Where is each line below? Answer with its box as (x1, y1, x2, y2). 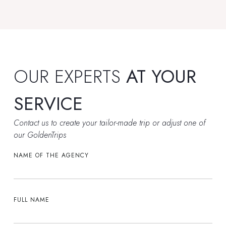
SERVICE (13, 90, 88, 117)
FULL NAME (13, 195, 49, 205)
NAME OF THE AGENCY (13, 151, 89, 160)
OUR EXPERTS (13, 63, 126, 90)
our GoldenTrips (13, 129, 66, 141)
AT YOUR (126, 63, 196, 90)
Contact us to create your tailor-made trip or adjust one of (13, 117, 205, 129)
